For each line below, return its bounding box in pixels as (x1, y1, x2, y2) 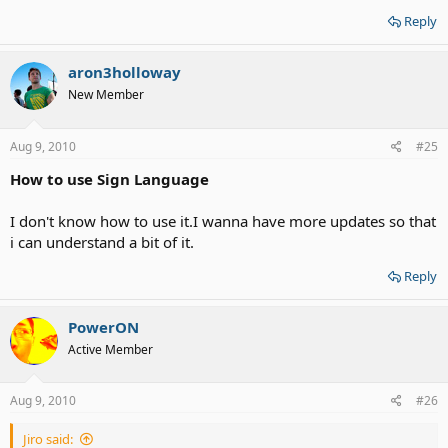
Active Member (68, 340, 153, 358)
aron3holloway (68, 62, 181, 82)
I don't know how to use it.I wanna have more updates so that (10, 210, 436, 231)
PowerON (68, 316, 139, 337)
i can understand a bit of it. (10, 231, 194, 252)
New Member (68, 86, 144, 103)
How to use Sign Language (10, 168, 209, 189)
